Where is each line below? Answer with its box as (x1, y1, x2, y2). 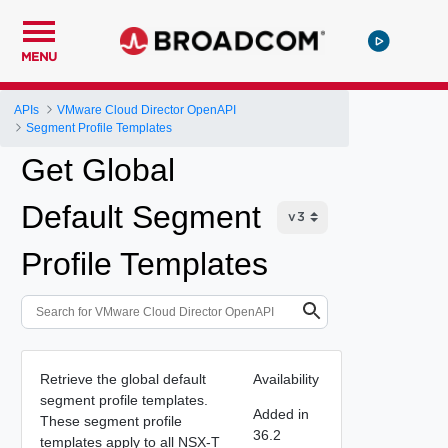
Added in (252, 405, 309, 422)
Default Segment (21, 199, 261, 235)
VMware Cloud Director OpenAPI (57, 102, 237, 117)
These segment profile (39, 412, 182, 429)
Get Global (21, 152, 175, 188)
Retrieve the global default (39, 370, 206, 387)
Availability (252, 370, 319, 387)
